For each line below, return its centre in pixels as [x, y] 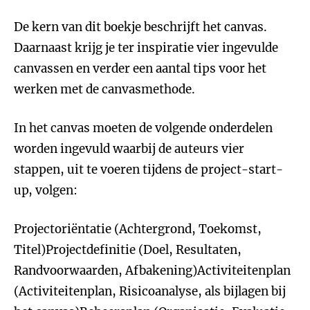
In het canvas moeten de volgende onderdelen [143, 128]
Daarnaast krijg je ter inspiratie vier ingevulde [146, 48]
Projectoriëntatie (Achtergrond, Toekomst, [138, 229]
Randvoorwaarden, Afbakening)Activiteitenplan [152, 271]
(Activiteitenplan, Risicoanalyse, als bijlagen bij [150, 291]
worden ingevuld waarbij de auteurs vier [129, 149]
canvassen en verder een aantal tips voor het [140, 69]
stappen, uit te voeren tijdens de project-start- [148, 170]
